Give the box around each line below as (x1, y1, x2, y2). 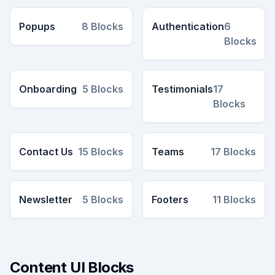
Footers (152, 193, 188, 206)
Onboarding (19, 83, 77, 95)
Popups (19, 20, 55, 33)
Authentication (152, 20, 224, 33)
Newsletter (19, 193, 72, 206)
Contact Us (19, 145, 73, 158)
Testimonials (152, 83, 213, 95)
